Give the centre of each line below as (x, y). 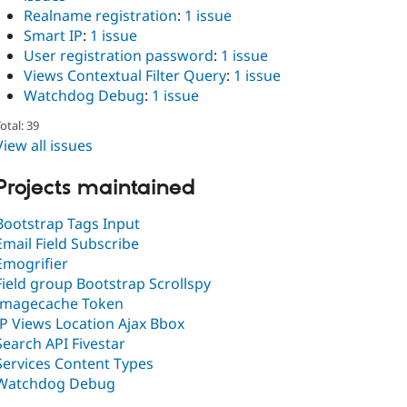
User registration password (119, 56)
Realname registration (100, 16)
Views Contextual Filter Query (125, 76)
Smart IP (53, 36)
